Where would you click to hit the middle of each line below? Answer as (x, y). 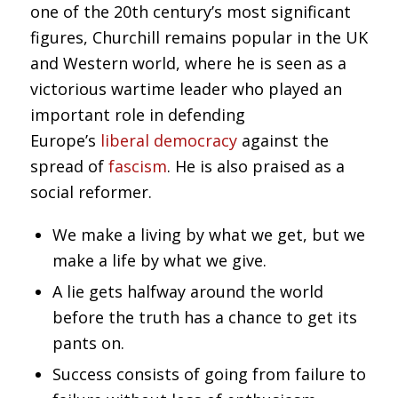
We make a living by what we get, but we (208, 234)
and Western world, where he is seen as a (188, 64)
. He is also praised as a (255, 167)
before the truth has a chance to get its (204, 317)
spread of (69, 167)
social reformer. (93, 192)
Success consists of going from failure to (209, 374)
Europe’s (65, 141)
